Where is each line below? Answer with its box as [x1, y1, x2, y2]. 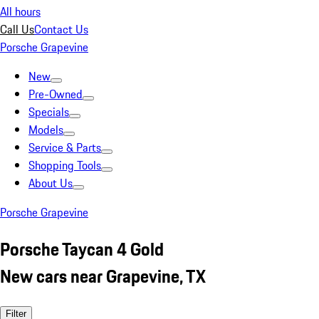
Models [28, 121, 63, 138]
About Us [28, 174, 73, 192]
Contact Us [34, 21, 88, 38]
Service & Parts [28, 139, 101, 156]
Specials [28, 103, 69, 120]
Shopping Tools [28, 157, 101, 174]
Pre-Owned [28, 85, 83, 103]
